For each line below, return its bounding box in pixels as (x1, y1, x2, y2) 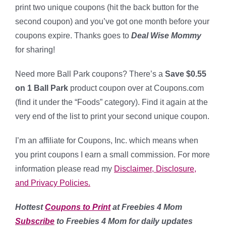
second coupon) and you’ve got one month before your (15, 17, 209, 26)
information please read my (15, 164, 114, 173)
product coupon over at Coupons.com (68, 84, 204, 92)
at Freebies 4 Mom (110, 203, 182, 211)
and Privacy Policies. (15, 179, 90, 187)
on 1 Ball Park (15, 84, 68, 92)
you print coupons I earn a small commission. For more (15, 150, 210, 159)
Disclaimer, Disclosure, (114, 164, 196, 173)
